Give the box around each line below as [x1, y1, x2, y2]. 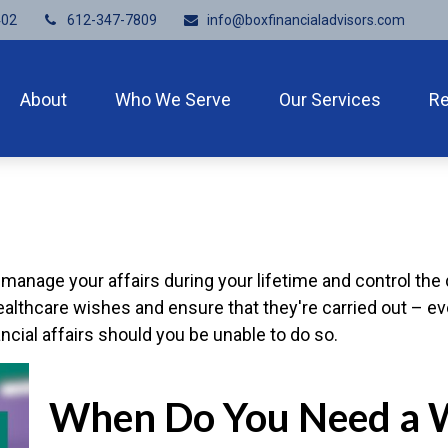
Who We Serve [115, 88, 232, 110]
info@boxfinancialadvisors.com [206, 12, 405, 28]
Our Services [279, 88, 382, 110]
